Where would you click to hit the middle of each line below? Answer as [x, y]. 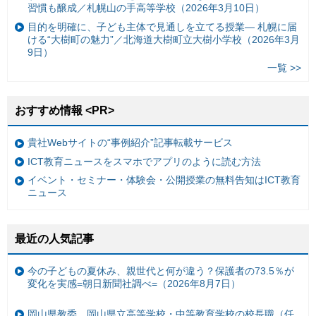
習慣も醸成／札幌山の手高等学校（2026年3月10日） [146, 7]
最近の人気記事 [54, 238]
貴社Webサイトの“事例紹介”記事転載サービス [130, 143]
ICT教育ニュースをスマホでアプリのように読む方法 [144, 161]
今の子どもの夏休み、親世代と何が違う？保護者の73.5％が [161, 271]
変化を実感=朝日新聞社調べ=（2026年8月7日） [134, 284]
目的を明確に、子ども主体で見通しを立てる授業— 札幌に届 [162, 26]
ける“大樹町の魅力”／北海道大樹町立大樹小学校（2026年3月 [164, 39]
